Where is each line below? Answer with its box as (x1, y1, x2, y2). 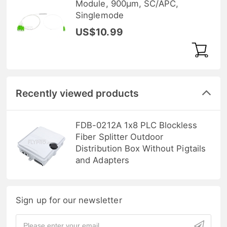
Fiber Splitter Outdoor (75, 131, 164, 142)
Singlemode (75, 10, 124, 20)
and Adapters (75, 155, 129, 165)
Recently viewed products (16, 87, 139, 99)
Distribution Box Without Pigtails (75, 143, 206, 154)
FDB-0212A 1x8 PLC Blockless (75, 120, 198, 130)
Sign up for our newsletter (16, 195, 122, 205)
